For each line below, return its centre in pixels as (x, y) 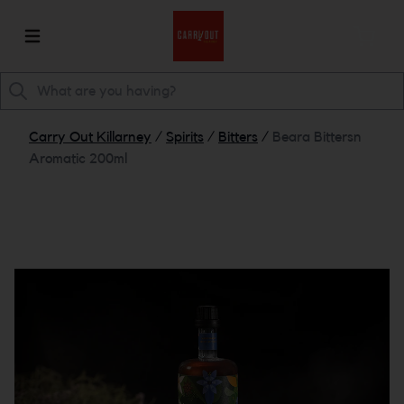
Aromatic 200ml (78, 159)
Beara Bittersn (317, 137)
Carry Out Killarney (90, 137)
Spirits (185, 137)
